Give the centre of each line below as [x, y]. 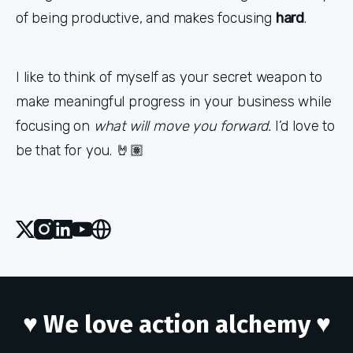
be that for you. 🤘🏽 [80, 151]
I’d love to [305, 126]
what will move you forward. [184, 126]
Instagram [85, 230]
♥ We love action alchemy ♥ [176, 324]
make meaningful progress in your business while [174, 102]
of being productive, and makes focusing [146, 18]
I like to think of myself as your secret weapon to [169, 78]
